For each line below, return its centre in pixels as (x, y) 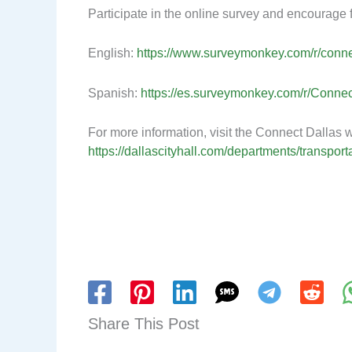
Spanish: (114, 93)
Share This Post (144, 324)
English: (112, 53)
